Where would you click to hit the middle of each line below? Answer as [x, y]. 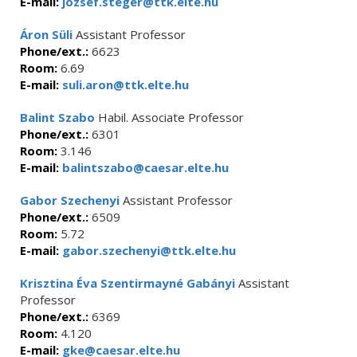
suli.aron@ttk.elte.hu [124, 84]
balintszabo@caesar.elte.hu [144, 167]
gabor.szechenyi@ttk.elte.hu [147, 250]
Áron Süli [46, 34]
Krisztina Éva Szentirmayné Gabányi [127, 283]
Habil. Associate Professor [169, 117]
